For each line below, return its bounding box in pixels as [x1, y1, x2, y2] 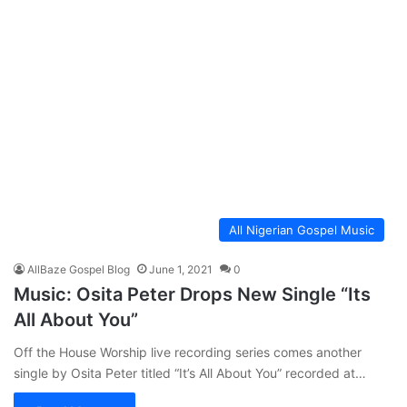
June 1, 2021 [149, 262, 213, 276]
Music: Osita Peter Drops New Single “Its [14, 283, 371, 305]
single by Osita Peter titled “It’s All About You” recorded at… [14, 364, 366, 381]
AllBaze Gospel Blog [27, 262, 130, 276]
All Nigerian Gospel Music [229, 222, 374, 237]
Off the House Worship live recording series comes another [14, 343, 362, 360]
